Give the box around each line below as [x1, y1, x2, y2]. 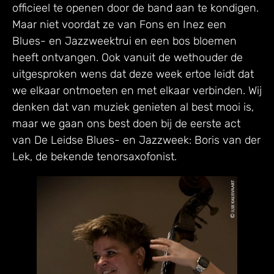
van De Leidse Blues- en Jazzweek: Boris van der [12, 133, 261, 147]
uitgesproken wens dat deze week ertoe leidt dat [12, 67, 254, 81]
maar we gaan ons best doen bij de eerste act [12, 116, 240, 130]
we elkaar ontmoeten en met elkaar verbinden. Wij [12, 83, 262, 97]
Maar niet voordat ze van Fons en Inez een [12, 17, 226, 31]
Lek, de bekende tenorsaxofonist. [12, 149, 177, 163]
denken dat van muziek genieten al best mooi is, [12, 100, 254, 114]
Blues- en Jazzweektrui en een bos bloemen [12, 34, 237, 48]
